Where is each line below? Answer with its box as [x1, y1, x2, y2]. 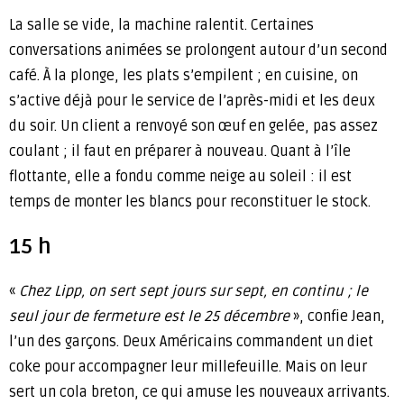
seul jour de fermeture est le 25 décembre [9, 308, 289, 326]
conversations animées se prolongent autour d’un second [9, 41, 388, 60]
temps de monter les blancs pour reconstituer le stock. [9, 193, 371, 212]
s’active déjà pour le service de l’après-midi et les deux [9, 92, 375, 111]
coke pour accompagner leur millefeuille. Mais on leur [9, 358, 367, 377]
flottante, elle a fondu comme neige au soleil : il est [9, 168, 352, 187]
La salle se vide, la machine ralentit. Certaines [9, 16, 314, 35]
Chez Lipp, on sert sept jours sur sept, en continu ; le [19, 282, 368, 301]
